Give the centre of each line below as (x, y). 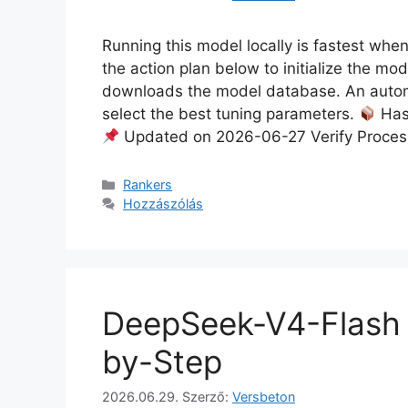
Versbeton (264, 397)
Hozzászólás (163, 204)
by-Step (162, 362)
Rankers (148, 185)
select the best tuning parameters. (230, 114)
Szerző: (207, 397)
